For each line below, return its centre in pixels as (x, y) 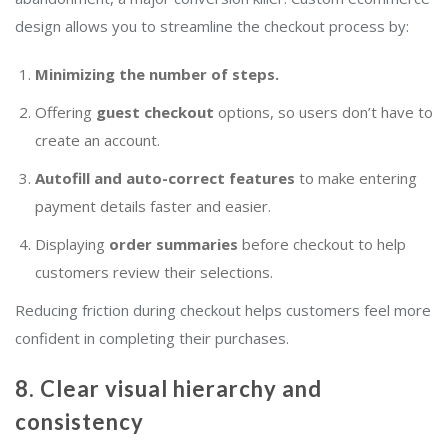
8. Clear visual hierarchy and (168, 389)
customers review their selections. (154, 272)
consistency (79, 422)
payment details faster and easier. (153, 206)
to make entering (356, 178)
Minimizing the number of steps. (157, 74)
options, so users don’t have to (323, 112)
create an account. (97, 140)
